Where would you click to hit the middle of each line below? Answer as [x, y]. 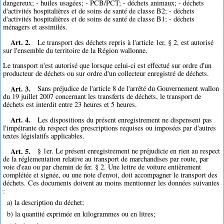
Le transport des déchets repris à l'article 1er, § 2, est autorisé [126, 42]
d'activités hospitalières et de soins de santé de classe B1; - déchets [99, 19]
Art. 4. [20, 119]
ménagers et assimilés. [35, 27]
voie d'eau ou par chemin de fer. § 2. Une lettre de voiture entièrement [102, 167]
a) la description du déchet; [45, 202]
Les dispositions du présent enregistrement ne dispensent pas [125, 119]
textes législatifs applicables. [44, 135]
